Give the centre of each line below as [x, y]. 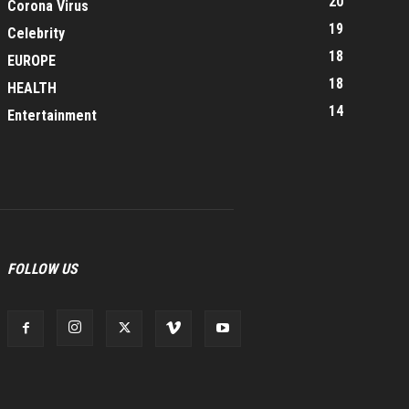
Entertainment [52, 115]
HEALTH [32, 88]
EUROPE [31, 61]
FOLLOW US [42, 269]
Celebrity [36, 33]
